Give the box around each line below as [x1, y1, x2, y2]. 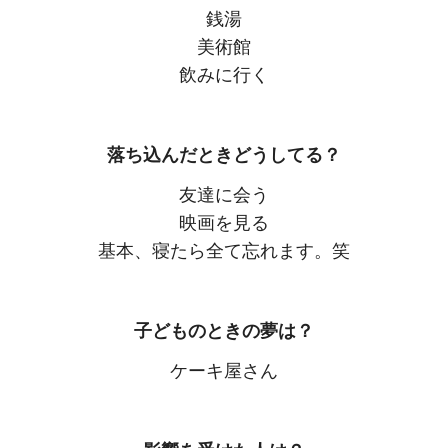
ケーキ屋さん [170, 361, 278, 382]
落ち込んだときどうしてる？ [107, 145, 341, 166]
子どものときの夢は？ [134, 321, 314, 342]
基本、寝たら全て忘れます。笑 [98, 241, 350, 262]
